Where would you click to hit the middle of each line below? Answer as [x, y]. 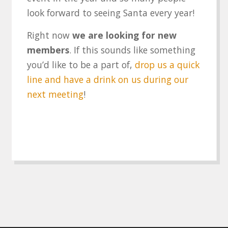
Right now [49, 35]
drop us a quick [167, 64]
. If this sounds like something [132, 50]
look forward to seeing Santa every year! [110, 12]
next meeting [55, 94]
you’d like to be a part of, [81, 64]
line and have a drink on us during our [107, 79]
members [48, 50]
